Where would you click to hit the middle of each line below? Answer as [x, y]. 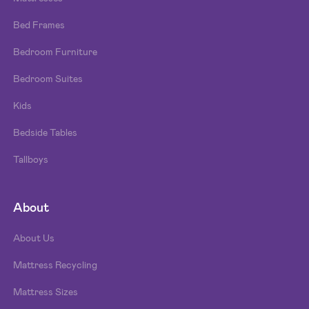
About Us [34, 238]
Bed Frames [39, 24]
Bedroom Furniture [56, 51]
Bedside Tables [46, 132]
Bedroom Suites [48, 78]
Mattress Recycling [56, 265]
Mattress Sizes [46, 291]
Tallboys [31, 159]
